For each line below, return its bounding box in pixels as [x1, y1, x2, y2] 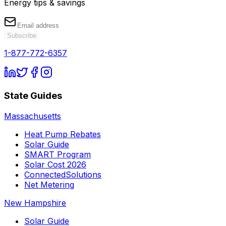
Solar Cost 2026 [24, 159, 86, 169]
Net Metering [24, 179, 74, 190]
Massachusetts [4, 110, 61, 121]
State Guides [4, 89, 62, 101]
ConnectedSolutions [24, 169, 101, 180]
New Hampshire [4, 197, 66, 208]
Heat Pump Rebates [24, 129, 101, 139]
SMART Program [24, 149, 91, 159]
